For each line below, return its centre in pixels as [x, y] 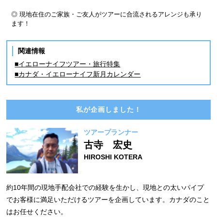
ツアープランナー [111, 132]
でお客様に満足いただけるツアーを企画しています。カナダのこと [108, 199]
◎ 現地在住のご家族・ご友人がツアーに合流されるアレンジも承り [107, 14]
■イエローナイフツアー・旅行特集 [68, 64]
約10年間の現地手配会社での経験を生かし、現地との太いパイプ [105, 187]
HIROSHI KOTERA [113, 157]
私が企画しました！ [108, 109]
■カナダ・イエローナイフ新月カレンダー [78, 74]
